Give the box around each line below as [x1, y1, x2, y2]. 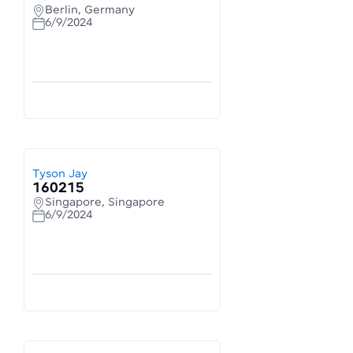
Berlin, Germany [45, 4, 135, 17]
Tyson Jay [32, 168, 87, 180]
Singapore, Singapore [45, 196, 165, 209]
